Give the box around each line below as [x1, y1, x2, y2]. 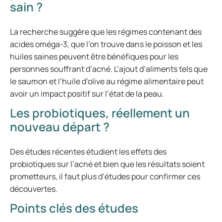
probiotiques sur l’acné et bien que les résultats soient [10, 159, 205, 169]
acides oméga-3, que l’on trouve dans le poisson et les [10, 39, 202, 50]
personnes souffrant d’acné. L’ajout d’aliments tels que [10, 63, 208, 74]
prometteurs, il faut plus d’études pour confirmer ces [10, 171, 200, 182]
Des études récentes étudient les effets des [10, 146, 166, 157]
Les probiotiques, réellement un [10, 105, 190, 121]
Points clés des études [10, 200, 138, 216]
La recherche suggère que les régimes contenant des [10, 26, 202, 37]
